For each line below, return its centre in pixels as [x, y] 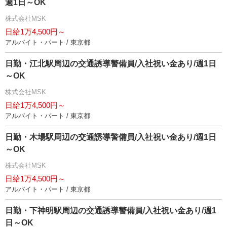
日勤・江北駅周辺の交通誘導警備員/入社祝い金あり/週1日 [111, 64]
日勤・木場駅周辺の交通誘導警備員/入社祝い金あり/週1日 [111, 137]
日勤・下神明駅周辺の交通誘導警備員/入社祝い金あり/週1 [111, 211]
